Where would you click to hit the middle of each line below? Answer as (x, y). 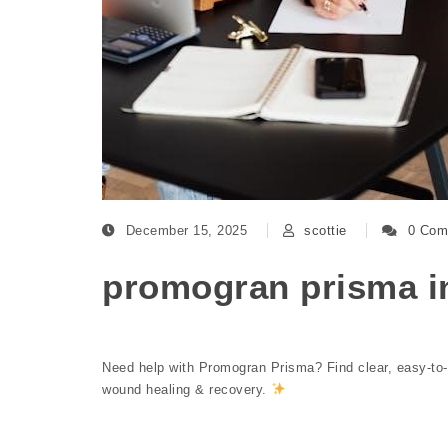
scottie (325, 231)
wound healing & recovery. (186, 390)
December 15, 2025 (188, 231)
